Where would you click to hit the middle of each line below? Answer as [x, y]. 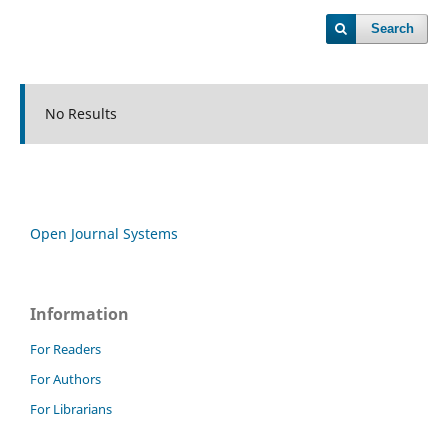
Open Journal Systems [104, 233]
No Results [80, 113]
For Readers [65, 348]
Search [393, 28]
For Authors [65, 378]
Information [79, 313]
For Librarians [71, 408]
